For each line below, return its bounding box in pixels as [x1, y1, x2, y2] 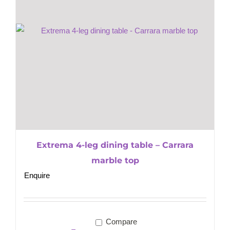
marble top [91, 156, 139, 166]
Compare [103, 217, 137, 226]
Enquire [24, 171, 50, 180]
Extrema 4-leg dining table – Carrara [36, 140, 194, 150]
